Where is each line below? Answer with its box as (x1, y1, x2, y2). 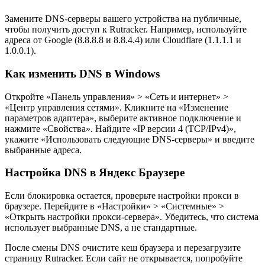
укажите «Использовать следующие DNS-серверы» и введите (5, 134, 254, 144)
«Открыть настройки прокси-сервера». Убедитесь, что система (5, 212, 258, 222)
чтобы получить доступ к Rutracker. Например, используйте (5, 24, 247, 35)
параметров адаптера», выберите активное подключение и (5, 112, 241, 123)
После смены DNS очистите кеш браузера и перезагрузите (5, 243, 241, 253)
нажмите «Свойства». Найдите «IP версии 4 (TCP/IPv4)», (5, 123, 236, 134)
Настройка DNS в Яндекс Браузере (5, 166, 185, 179)
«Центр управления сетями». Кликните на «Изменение (5, 102, 228, 112)
